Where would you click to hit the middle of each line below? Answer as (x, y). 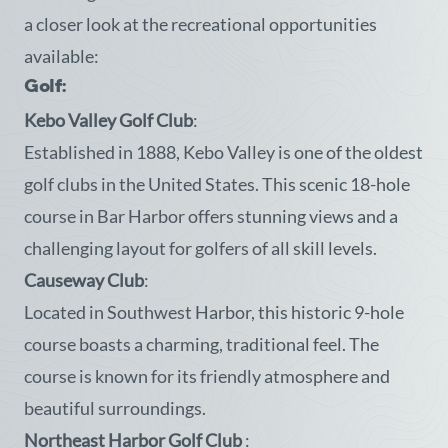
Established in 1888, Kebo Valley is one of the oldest (223, 152)
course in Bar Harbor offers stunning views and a (211, 216)
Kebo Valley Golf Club (108, 120)
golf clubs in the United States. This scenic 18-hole (217, 184)
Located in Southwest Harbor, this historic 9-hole (214, 312)
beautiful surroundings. (115, 408)
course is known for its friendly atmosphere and (207, 376)
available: (61, 56)
